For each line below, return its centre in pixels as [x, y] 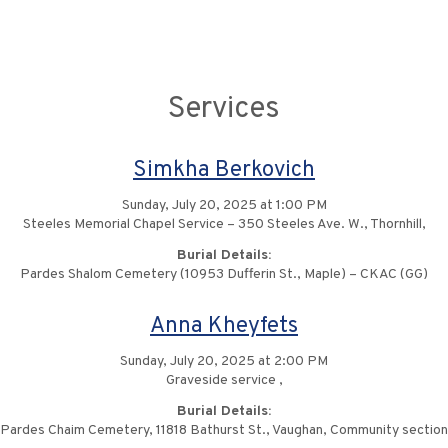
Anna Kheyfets [224, 326]
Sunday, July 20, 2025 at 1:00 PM [224, 205]
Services [224, 109]
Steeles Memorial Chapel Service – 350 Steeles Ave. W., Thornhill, [224, 224]
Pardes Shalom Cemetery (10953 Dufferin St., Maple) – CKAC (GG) [224, 274]
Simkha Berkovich [224, 170]
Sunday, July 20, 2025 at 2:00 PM [224, 361]
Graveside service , [224, 380]
